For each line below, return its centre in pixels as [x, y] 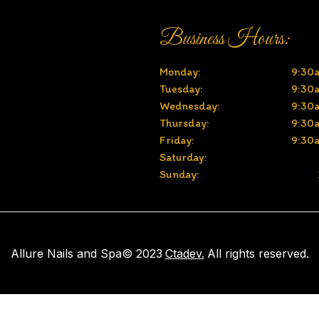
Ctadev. [184, 253]
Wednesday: [190, 106]
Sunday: [179, 174]
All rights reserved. [258, 253]
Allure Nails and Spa [66, 253]
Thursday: [184, 123]
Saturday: [183, 157]
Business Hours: [225, 40]
